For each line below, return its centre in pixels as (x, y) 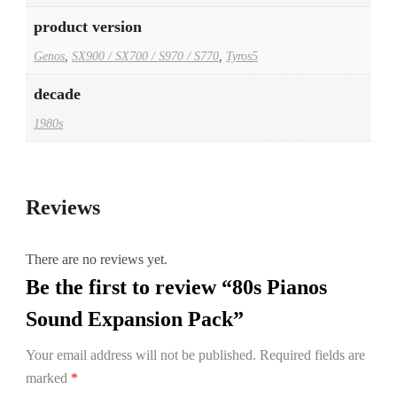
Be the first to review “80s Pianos (176, 288)
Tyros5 (242, 56)
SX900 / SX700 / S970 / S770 (145, 56)
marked (48, 378)
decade (57, 94)
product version (88, 27)
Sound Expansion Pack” (135, 319)
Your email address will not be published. (141, 355)
